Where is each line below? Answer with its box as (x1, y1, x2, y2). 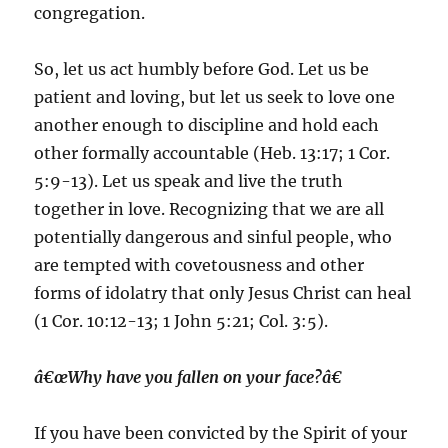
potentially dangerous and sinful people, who (34, 227, 393, 247)
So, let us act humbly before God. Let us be (34, 59, 370, 79)
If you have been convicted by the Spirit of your (34, 423, 408, 443)
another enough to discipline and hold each (34, 115, 380, 135)
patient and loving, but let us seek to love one (34, 87, 396, 107)
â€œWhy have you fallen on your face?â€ (34, 367, 343, 387)
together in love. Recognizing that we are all (34, 199, 385, 219)
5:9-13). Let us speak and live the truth (34, 171, 344, 191)
